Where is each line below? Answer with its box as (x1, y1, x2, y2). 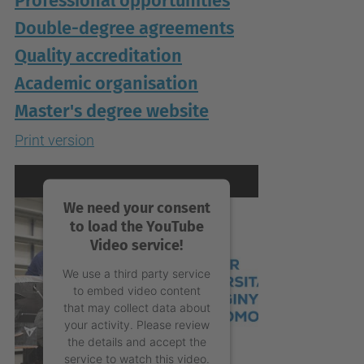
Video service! (90, 236, 183, 254)
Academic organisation (15, 73, 198, 94)
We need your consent (63, 198, 210, 217)
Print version (15, 132, 94, 149)
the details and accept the (67, 334, 206, 349)
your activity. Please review (63, 317, 210, 331)
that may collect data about (63, 300, 210, 314)
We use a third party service (63, 266, 210, 280)
